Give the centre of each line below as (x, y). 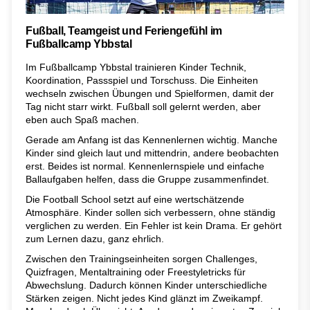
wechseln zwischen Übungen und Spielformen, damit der (150, 94)
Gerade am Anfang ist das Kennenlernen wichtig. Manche (152, 140)
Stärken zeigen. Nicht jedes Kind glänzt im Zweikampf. (144, 299)
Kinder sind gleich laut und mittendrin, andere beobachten (152, 153)
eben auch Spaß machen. (82, 120)
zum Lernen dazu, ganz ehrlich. (95, 239)
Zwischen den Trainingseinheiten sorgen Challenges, (142, 259)
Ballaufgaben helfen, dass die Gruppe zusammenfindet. (147, 180)
